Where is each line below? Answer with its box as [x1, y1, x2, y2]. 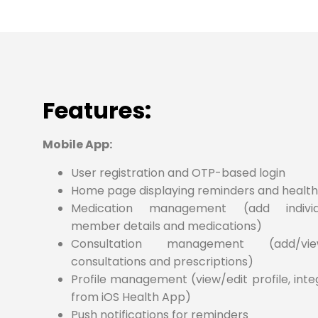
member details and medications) [71, 217, 262, 234]
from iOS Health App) [71, 288, 191, 305]
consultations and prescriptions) [71, 253, 253, 270]
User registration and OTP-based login [71, 164, 285, 181]
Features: [43, 94, 151, 127]
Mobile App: [43, 136, 112, 153]
